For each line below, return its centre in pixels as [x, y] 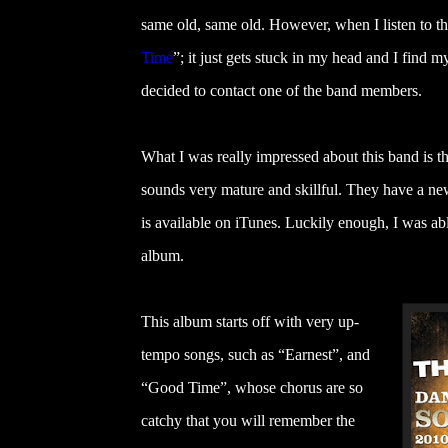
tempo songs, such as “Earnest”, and [255, 354]
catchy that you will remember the [248, 420]
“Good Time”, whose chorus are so [252, 387]
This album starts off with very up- [250, 321]
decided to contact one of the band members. [281, 90]
